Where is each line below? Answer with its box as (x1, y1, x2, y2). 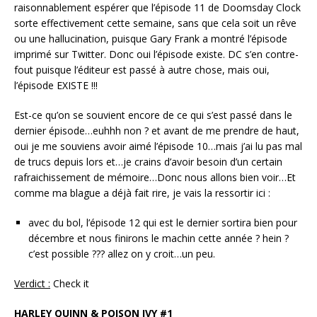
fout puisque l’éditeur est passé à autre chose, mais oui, (14, 62, 270, 76)
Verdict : (14, 276, 50, 290)
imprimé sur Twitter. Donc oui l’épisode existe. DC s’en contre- (14, 47, 299, 61)
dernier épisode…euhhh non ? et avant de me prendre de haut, (14, 123, 299, 137)
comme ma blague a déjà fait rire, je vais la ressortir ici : (14, 185, 273, 200)
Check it (50, 276, 92, 290)
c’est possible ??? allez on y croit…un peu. (28, 246, 218, 260)
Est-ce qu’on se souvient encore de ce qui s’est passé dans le (14, 108, 292, 122)
